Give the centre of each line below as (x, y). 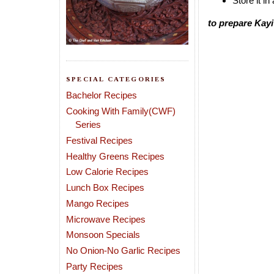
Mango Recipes (98, 203)
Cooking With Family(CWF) (121, 111)
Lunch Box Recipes (105, 187)
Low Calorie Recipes (107, 172)
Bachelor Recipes (102, 95)
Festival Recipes (99, 140)
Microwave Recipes (106, 219)
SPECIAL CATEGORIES (116, 79)
